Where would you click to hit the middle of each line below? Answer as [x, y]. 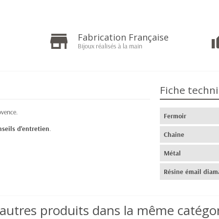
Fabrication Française [123, 37]
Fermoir [175, 116]
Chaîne [174, 134]
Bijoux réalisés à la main [110, 46]
